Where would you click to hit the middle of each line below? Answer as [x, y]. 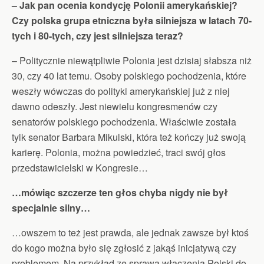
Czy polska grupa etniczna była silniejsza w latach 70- [132, 20]
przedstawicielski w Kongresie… [80, 167]
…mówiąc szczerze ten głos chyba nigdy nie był [120, 192]
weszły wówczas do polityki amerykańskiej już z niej [121, 91]
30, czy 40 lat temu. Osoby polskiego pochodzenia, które [129, 75]
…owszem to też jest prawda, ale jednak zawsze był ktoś [130, 232]
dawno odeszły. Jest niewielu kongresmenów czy [115, 106]
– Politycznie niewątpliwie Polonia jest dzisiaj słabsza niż [132, 60]
